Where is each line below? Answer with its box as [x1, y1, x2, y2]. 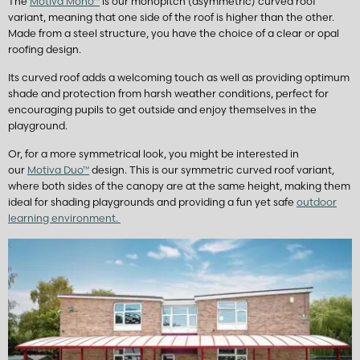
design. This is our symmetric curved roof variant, [89, 163, 334, 176]
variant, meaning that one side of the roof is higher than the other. [8, 10, 334, 23]
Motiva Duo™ [27, 163, 89, 176]
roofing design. [8, 43, 81, 55]
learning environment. [8, 211, 121, 224]
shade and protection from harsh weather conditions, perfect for [8, 87, 329, 100]
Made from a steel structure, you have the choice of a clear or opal [8, 27, 339, 39]
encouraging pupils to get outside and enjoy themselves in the [8, 103, 317, 116]
